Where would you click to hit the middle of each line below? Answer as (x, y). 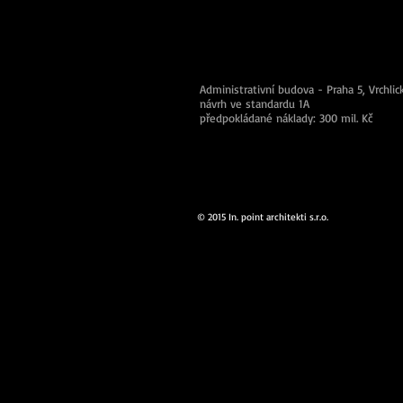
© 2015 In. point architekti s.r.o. (263, 217)
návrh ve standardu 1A (255, 103)
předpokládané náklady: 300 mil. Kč (286, 118)
